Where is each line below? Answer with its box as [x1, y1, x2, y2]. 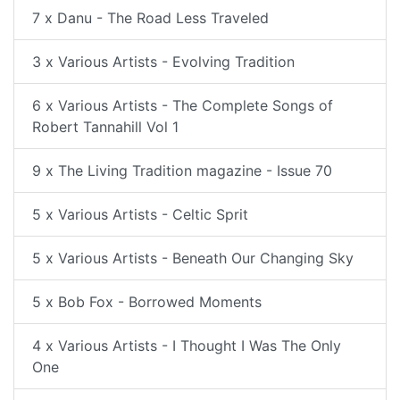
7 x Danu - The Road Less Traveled [32, 9, 269, 27]
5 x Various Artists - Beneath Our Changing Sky [32, 249, 354, 267]
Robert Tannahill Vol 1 [32, 118, 179, 136]
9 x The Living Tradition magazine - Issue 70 [32, 162, 332, 179]
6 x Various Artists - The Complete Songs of [32, 96, 333, 114]
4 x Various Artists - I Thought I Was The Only [32, 337, 341, 354]
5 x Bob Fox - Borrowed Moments [32, 293, 262, 311]
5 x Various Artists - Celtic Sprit [32, 205, 248, 223]
